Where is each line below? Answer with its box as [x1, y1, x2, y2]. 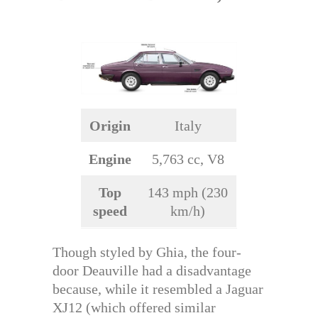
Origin [89, 118, 131, 134]
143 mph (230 [148, 185, 228, 201]
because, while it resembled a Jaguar [53, 281, 263, 297]
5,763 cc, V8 [151, 151, 224, 168]
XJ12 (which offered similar [53, 300, 216, 316]
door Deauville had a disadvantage [53, 263, 251, 279]
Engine [89, 151, 131, 168]
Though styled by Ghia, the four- [53, 244, 241, 261]
